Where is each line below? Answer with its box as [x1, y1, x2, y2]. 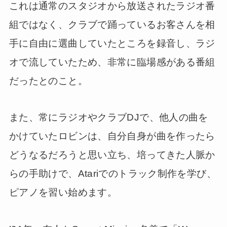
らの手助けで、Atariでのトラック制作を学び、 [9, 168, 216, 179]
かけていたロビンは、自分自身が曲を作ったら [9, 131, 215, 142]
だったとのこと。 [9, 75, 88, 86]
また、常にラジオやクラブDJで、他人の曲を [9, 112, 208, 123]
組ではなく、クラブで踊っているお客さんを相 [9, 19, 215, 30]
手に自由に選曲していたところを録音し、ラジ [9, 37, 215, 49]
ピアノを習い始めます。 [9, 187, 118, 198]
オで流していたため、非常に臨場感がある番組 [9, 56, 215, 67]
